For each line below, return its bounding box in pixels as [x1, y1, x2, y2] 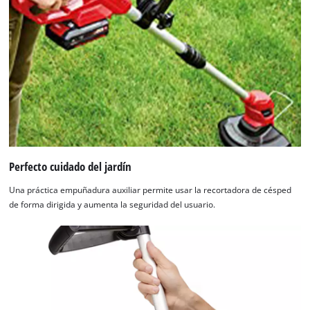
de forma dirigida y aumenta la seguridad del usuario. [9, 199, 216, 210]
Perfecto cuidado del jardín [9, 158, 132, 175]
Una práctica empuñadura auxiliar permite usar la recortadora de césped [9, 184, 292, 195]
